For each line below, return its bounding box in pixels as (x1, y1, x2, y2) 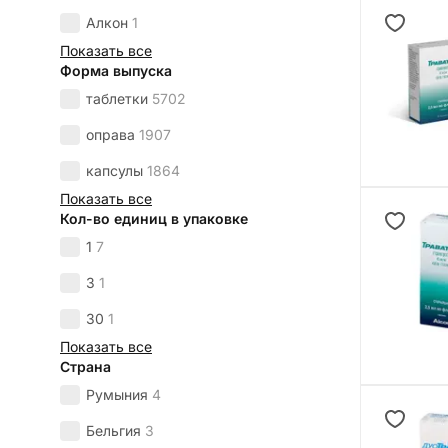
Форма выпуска (60, 62, 172, 80)
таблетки (86, 90, 148, 108)
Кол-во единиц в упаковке (60, 210, 248, 228)
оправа (86, 126, 135, 144)
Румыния (86, 386, 148, 404)
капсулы (86, 162, 143, 180)
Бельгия (86, 422, 141, 440)
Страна (60, 358, 111, 376)
